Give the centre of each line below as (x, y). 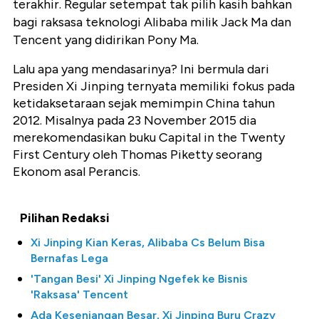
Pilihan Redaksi (65, 218)
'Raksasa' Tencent (79, 295)
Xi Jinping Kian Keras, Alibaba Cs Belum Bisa (148, 243)
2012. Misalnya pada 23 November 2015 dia (135, 121)
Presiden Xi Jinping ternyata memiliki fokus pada (154, 87)
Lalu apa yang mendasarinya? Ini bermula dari (141, 69)
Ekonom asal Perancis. (77, 172)
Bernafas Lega (69, 258)
